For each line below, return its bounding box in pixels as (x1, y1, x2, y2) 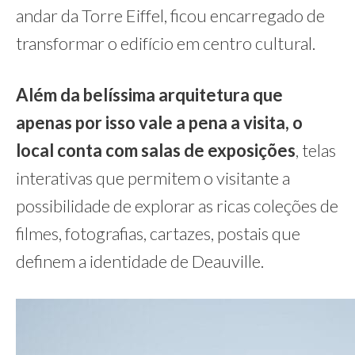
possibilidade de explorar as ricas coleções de (16, 195, 338, 216)
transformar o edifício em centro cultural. (16, 32, 315, 54)
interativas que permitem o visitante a (16, 167, 290, 189)
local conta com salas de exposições (16, 139, 296, 161)
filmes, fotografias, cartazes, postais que (16, 223, 300, 244)
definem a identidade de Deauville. (16, 250, 264, 272)
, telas (296, 139, 336, 161)
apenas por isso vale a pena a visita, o (16, 112, 303, 133)
